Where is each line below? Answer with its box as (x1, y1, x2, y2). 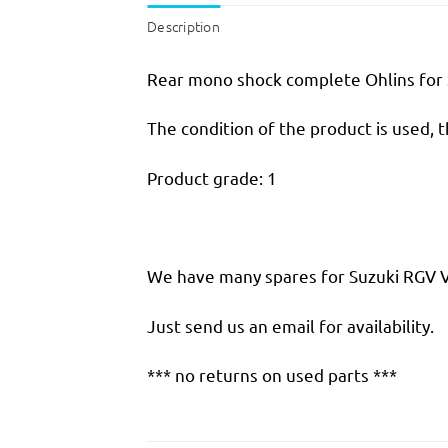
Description (147, 16, 221, 37)
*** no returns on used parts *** (147, 364, 397, 386)
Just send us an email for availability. (147, 314, 434, 336)
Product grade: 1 (147, 166, 277, 188)
